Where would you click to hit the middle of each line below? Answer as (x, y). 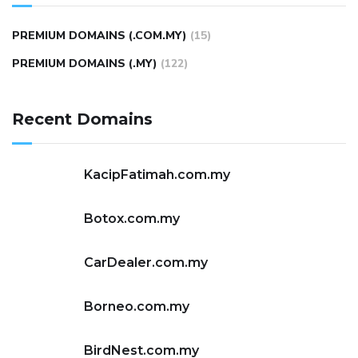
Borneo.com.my (137, 306)
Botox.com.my (132, 219)
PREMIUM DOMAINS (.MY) (85, 64)
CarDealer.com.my (146, 263)
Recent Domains (82, 119)
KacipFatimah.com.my (157, 175)
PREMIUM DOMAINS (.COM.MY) (99, 36)
